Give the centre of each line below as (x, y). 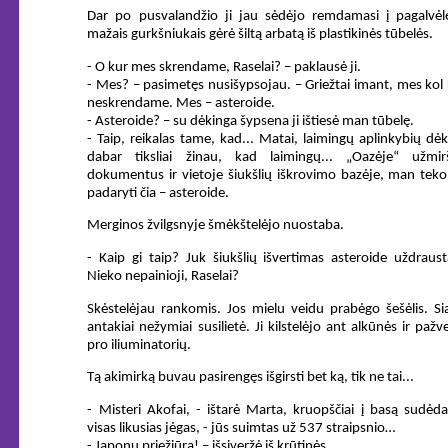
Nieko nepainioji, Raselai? (163, 276)
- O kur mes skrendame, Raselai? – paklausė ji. (224, 67)
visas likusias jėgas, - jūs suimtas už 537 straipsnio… (241, 428)
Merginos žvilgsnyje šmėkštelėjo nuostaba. (216, 226)
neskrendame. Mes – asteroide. (181, 103)
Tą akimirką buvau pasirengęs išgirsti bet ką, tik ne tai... (251, 378)
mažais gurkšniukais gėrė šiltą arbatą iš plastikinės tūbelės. (260, 34)
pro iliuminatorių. (139, 345)
